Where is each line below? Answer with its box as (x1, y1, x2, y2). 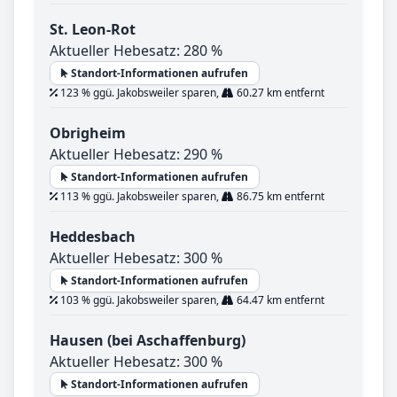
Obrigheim (50, 123, 126, 144)
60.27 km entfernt (234, 85, 324, 101)
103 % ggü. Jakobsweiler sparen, (58, 292, 222, 308)
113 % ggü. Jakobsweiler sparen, (58, 189, 222, 205)
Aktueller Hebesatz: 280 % (50, 41, 222, 61)
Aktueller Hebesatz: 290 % (50, 144, 222, 165)
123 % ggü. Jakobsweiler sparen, (58, 85, 222, 101)
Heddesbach (50, 227, 136, 247)
